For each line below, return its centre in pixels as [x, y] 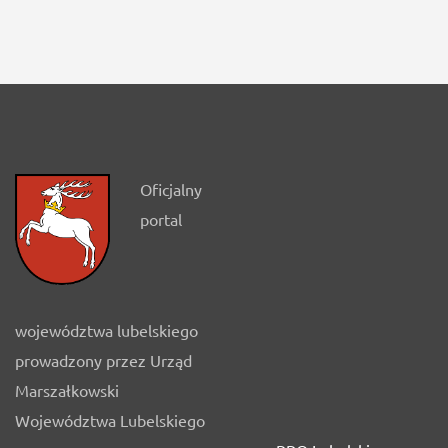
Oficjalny [171, 188]
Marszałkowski [67, 389]
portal [161, 218]
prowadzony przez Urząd [103, 359]
